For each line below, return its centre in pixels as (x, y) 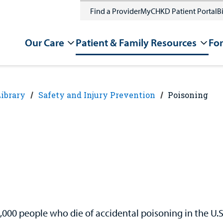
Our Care (44, 43)
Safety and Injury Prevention (97, 95)
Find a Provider (115, 11)
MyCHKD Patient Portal (178, 11)
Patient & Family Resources (136, 43)
